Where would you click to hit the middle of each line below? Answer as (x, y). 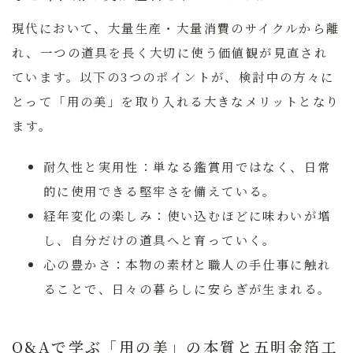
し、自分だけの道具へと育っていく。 (160, 240)
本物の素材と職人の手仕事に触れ (229, 264)
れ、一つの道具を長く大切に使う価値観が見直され (170, 52)
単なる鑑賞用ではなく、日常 (242, 167)
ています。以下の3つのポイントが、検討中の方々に (173, 76)
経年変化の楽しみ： (105, 216)
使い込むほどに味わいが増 (249, 216)
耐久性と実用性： (98, 167)
